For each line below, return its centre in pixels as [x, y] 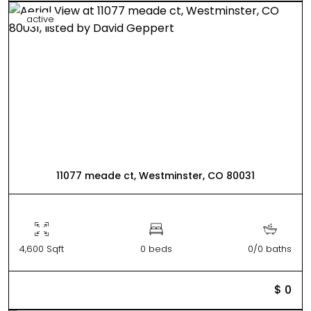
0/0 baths [270, 249]
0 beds [156, 249]
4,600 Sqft [42, 249]
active [40, 19]
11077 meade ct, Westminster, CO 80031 [155, 176]
